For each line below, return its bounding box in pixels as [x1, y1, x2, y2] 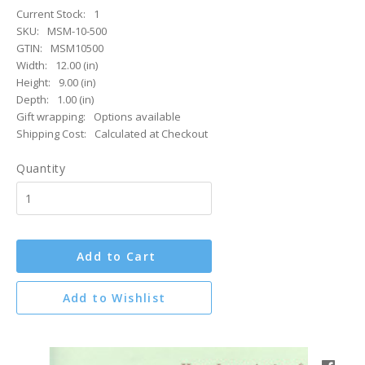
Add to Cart [77, 248, 156, 264]
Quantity [16, 161, 66, 176]
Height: [16, 75, 51, 90]
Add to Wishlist [62, 290, 166, 306]
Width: [16, 58, 47, 73]
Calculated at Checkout [95, 126, 208, 141]
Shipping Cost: [16, 126, 86, 141]
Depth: [16, 92, 49, 107]
